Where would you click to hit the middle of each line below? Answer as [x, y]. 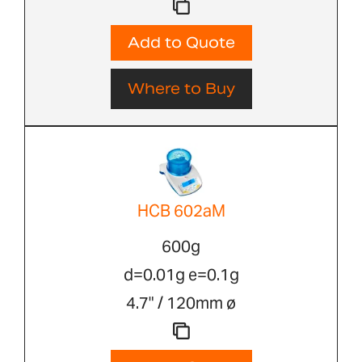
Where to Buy [181, 89]
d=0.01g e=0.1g [181, 275]
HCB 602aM [181, 211]
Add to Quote [181, 43]
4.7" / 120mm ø [181, 303]
